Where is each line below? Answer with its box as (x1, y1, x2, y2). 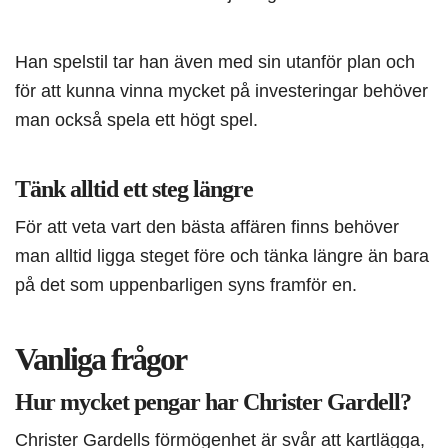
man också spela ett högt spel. (15, 109, 258, 131)
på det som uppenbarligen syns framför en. (15, 274, 357, 296)
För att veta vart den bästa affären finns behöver (15, 216, 399, 238)
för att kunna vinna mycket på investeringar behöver (15, 80, 428, 102)
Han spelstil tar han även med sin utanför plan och (15, 51, 415, 73)
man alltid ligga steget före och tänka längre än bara (15, 245, 429, 267)
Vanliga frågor (15, 341, 186, 378)
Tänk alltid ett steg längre (15, 176, 253, 203)
